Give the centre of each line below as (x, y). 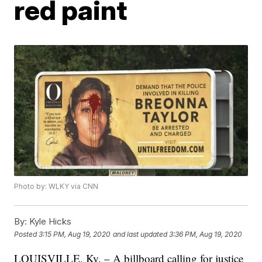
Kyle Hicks (49, 222)
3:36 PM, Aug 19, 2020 (206, 234)
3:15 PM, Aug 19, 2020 (75, 234)
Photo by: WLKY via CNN (56, 187)
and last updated (140, 234)
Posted (27, 234)
